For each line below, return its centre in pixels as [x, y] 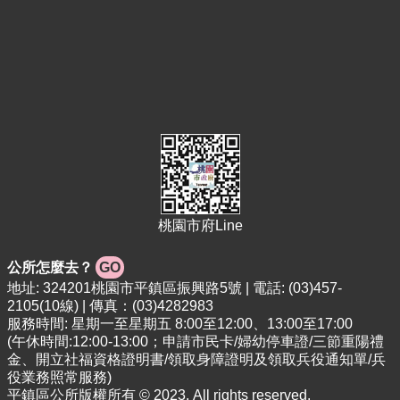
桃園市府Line [200, 225]
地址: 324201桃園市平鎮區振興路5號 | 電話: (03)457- [175, 287]
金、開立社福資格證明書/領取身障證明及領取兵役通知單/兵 [196, 359]
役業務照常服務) [59, 377]
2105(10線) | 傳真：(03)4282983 [110, 305]
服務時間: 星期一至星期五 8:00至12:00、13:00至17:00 [180, 323]
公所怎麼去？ [50, 267]
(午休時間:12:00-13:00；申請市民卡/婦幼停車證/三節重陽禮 [196, 341]
